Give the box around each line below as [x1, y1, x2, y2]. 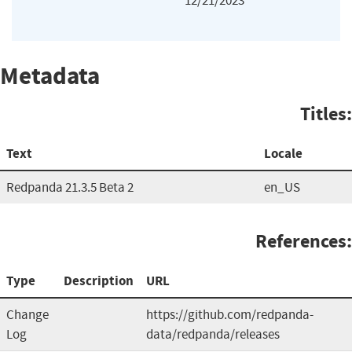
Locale [264, 144, 302, 163]
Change [6, 306, 49, 323]
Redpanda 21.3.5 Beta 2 [6, 178, 134, 196]
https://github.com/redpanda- [146, 306, 313, 323]
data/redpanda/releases [146, 325, 280, 343]
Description [64, 271, 134, 290]
